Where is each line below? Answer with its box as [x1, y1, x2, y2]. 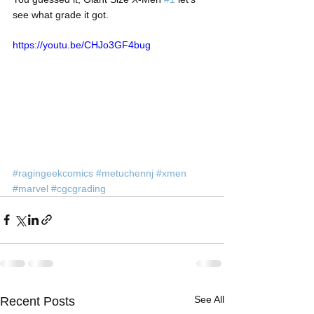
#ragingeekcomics [13, 167, 93, 179]
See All [194, 293, 224, 305]
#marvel [13, 182, 48, 194]
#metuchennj [96, 167, 153, 179]
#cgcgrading [51, 182, 106, 194]
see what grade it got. [13, 9, 109, 20]
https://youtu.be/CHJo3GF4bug [13, 39, 151, 50]
